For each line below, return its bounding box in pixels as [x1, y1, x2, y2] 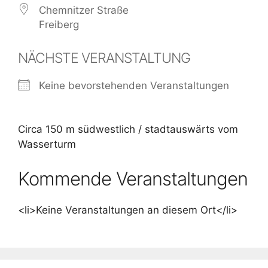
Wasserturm [18, 138, 76, 150]
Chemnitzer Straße [39, 4, 129, 16]
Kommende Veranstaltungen [18, 167, 248, 190]
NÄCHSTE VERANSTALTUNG [18, 50, 190, 66]
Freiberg [39, 19, 79, 31]
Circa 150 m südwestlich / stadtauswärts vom [18, 123, 238, 135]
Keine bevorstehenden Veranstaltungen [39, 80, 229, 92]
